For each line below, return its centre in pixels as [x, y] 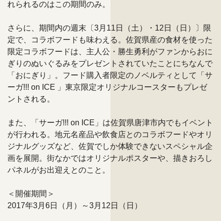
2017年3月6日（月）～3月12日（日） [75, 205]
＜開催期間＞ [31, 193]
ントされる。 [31, 99]
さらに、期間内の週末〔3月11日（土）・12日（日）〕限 [109, 28]
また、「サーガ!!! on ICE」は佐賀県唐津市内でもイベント [110, 122]
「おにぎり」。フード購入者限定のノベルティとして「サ [110, 75]
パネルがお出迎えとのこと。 [59, 170]
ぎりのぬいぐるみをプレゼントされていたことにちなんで [110, 63]
